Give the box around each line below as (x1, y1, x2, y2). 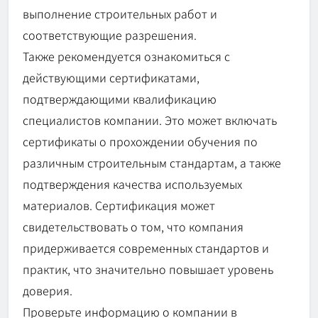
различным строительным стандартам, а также (23, 154, 281, 172)
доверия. (23, 282, 72, 300)
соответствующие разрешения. (23, 26, 197, 44)
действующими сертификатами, (23, 69, 199, 87)
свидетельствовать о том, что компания (23, 218, 243, 236)
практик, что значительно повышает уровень (23, 261, 273, 278)
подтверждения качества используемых (23, 175, 242, 193)
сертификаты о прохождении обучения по (23, 133, 258, 150)
